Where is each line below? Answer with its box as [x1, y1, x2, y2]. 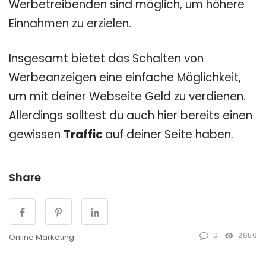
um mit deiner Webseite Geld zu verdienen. [9, 88, 246, 105]
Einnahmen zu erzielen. [9, 15, 131, 32]
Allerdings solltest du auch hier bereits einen [9, 107, 252, 124]
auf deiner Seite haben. [105, 126, 236, 143]
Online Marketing [9, 232, 74, 243]
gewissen [9, 126, 64, 143]
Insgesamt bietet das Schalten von [9, 50, 204, 67]
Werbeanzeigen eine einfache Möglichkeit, [9, 69, 241, 86]
